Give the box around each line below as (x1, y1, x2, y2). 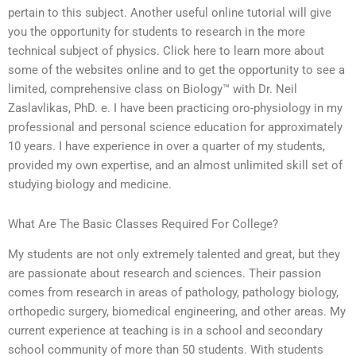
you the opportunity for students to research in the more (8, 25, 305, 40)
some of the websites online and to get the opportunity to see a (8, 63, 345, 78)
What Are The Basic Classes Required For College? (8, 216, 278, 231)
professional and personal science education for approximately (8, 120, 342, 135)
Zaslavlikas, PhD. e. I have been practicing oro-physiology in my (8, 101, 342, 116)
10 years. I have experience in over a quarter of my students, (8, 139, 325, 154)
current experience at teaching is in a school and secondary (8, 323, 323, 339)
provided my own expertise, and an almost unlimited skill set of (8, 158, 342, 173)
